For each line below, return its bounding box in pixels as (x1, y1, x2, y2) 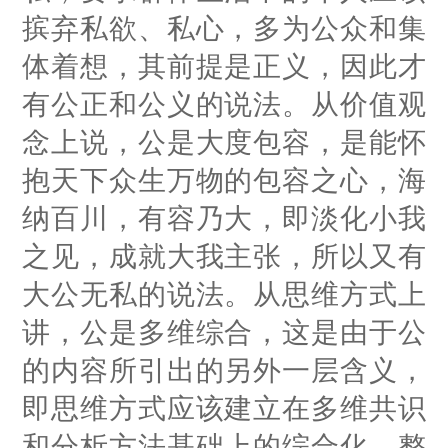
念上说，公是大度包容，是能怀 (22, 126, 426, 158)
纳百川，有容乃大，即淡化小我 (22, 202, 426, 234)
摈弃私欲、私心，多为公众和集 (22, 12, 426, 44)
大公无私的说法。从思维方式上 (22, 278, 426, 310)
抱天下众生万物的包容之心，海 (22, 164, 426, 196)
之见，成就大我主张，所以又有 (22, 240, 426, 272)
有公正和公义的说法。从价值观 (22, 88, 426, 120)
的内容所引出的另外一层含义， (22, 354, 426, 386)
